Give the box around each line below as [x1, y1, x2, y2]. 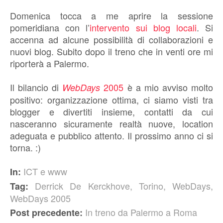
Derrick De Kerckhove [35, 179, 130, 192]
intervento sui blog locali [90, 21, 197, 34]
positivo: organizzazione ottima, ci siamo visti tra [10, 93, 213, 106]
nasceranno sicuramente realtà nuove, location [10, 117, 213, 130]
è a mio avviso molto [123, 81, 214, 94]
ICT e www [23, 165, 67, 178]
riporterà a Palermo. [10, 57, 89, 70]
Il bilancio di [10, 81, 63, 94]
